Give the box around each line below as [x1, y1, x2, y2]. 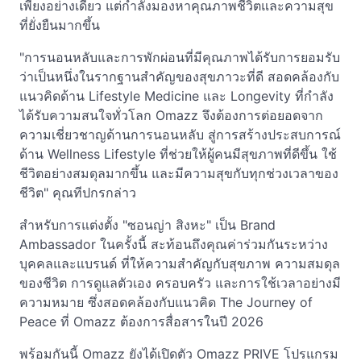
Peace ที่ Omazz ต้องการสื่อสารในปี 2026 [19, 313, 263, 330]
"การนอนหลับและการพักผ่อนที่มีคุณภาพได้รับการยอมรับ [19, 48, 340, 65]
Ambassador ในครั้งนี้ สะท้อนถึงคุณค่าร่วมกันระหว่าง [19, 235, 328, 252]
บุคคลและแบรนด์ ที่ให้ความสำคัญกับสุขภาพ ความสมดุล [19, 255, 340, 272]
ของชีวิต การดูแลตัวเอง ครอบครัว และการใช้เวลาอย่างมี [19, 274, 341, 291]
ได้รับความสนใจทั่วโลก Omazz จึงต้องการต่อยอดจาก [19, 106, 323, 123]
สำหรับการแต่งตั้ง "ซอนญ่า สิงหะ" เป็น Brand [19, 216, 276, 233]
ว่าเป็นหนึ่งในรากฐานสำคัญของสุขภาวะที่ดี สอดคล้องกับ [19, 68, 339, 85]
